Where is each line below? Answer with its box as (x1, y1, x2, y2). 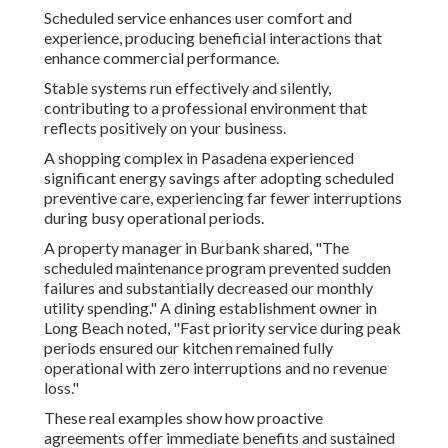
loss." (44, 378, 79, 398)
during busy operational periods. (44, 208, 264, 228)
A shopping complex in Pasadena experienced (44, 148, 354, 168)
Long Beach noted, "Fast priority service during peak (44, 318, 401, 338)
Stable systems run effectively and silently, (44, 78, 331, 98)
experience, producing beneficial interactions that (44, 28, 382, 48)
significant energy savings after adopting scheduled (44, 168, 394, 188)
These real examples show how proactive (44, 408, 323, 428)
